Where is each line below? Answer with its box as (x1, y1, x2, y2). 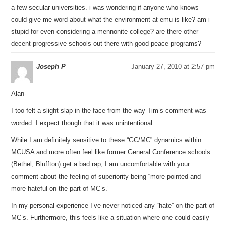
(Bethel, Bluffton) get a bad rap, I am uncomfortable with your (11, 160, 190, 168)
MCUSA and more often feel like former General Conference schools (11, 148, 211, 156)
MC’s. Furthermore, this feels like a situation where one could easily (11, 214, 210, 221)
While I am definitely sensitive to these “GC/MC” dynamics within (11, 136, 202, 144)
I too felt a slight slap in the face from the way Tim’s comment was (11, 107, 207, 115)
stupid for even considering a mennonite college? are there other (11, 28, 199, 35)
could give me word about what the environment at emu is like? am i (11, 16, 210, 23)
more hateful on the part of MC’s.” (11, 185, 110, 192)
